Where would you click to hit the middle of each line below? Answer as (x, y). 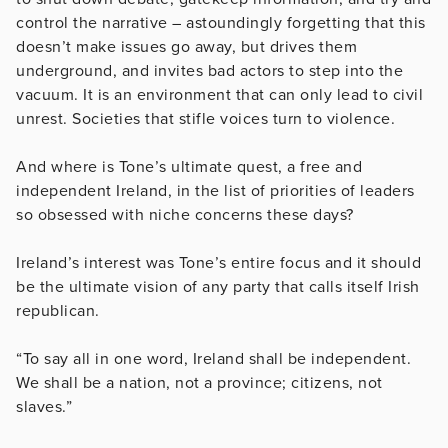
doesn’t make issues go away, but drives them (186, 46)
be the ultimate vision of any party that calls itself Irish (218, 286)
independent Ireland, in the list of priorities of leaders (215, 190)
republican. (58, 310)
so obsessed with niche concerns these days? (185, 214)
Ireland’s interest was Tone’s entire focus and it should (218, 262)
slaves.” (44, 406)
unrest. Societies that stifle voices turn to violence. (205, 118)
